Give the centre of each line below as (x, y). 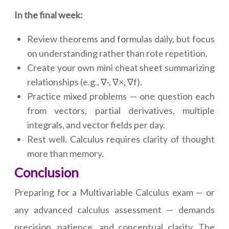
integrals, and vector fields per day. (96, 125)
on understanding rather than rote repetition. (117, 53)
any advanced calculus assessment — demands (114, 210)
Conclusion (47, 173)
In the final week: (49, 15)
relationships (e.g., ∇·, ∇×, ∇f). (85, 82)
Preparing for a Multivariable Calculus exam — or (114, 192)
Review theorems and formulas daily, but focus (121, 39)
